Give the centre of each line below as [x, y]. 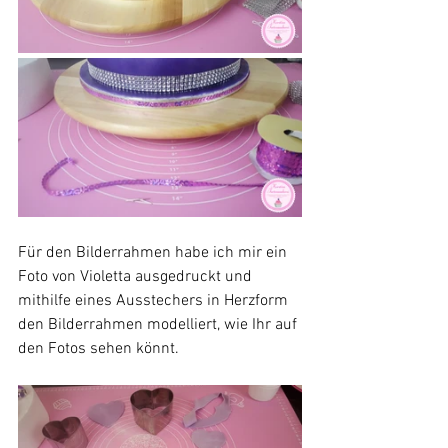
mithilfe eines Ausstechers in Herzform [155, 300]
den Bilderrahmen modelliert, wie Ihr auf [159, 324]
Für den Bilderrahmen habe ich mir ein [154, 252]
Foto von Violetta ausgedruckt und [137, 276]
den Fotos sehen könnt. [98, 348]
